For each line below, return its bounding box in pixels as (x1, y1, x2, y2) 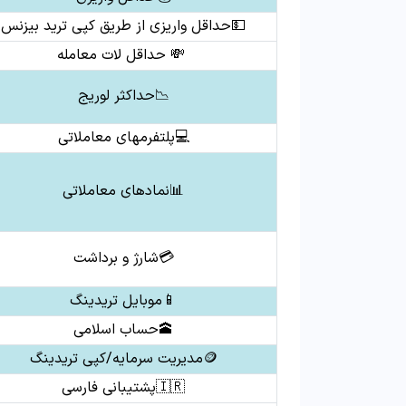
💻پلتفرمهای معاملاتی (57, 127, 189, 149)
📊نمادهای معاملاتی (63, 180, 184, 202)
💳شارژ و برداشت (72, 247, 174, 269)
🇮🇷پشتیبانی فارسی (156, 377, 185, 399)
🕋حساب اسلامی (73, 319, 173, 341)
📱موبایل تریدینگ (70, 290, 177, 312)
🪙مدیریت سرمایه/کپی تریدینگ (202, 348, 217, 370)
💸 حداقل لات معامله (57, 44, 189, 66)
